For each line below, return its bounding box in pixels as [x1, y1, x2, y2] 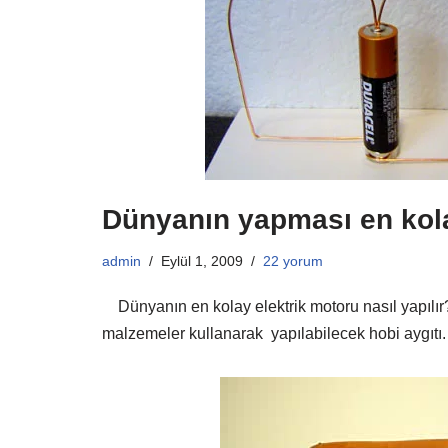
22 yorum [263, 252, 323, 269]
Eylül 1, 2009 [161, 252, 243, 269]
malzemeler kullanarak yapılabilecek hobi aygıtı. [102, 324, 446, 342]
